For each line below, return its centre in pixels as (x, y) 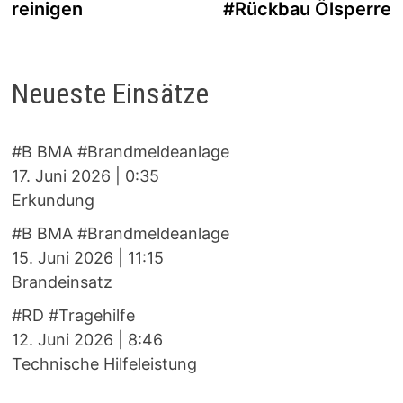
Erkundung (53, 200)
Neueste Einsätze (110, 94)
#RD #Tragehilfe (73, 315)
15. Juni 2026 (62, 257)
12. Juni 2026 (62, 339)
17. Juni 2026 (61, 175)
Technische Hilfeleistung (104, 363)
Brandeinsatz (62, 282)
